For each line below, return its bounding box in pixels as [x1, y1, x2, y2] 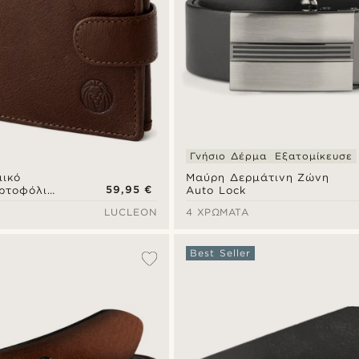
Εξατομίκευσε [274, 150, 353, 163]
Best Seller [190, 247, 251, 260]
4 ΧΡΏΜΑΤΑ [186, 206, 249, 219]
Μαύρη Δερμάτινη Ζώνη [186, 171, 330, 184]
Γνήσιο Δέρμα [190, 150, 267, 163]
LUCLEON [104, 206, 158, 219]
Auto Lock [186, 184, 246, 197]
